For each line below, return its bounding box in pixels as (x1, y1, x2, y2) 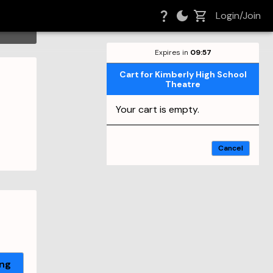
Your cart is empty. (116, 103, 199, 116)
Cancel (218, 143, 243, 153)
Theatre (165, 79, 200, 90)
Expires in (154, 48, 190, 57)
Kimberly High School (154, 69, 247, 80)
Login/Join (216, 9, 261, 22)
